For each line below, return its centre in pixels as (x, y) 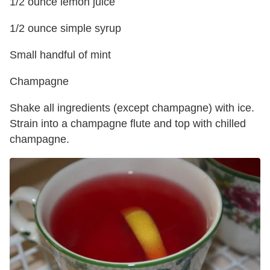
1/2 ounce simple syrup (65, 29)
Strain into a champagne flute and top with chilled (128, 124)
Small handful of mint (60, 55)
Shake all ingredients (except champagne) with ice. (132, 108)
